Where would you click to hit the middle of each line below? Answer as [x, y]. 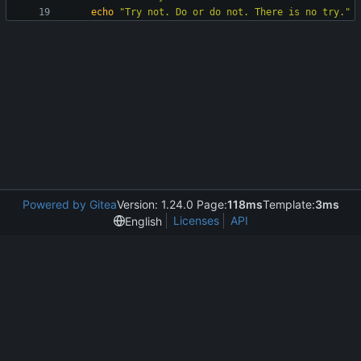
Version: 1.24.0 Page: [172, 204]
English [143, 221]
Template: [288, 204]
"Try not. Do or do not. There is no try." [235, 12]
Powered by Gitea [69, 204]
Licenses [196, 220]
